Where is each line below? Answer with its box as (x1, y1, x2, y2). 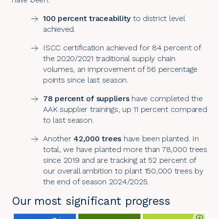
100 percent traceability (43, 13, 131, 23)
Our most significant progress (12, 194, 170, 208)
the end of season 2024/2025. (43, 176, 151, 186)
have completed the (129, 93, 203, 103)
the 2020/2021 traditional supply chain (43, 53, 175, 63)
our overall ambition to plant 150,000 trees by (43, 166, 203, 175)
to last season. (43, 115, 94, 125)
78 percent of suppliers (43, 93, 130, 103)
